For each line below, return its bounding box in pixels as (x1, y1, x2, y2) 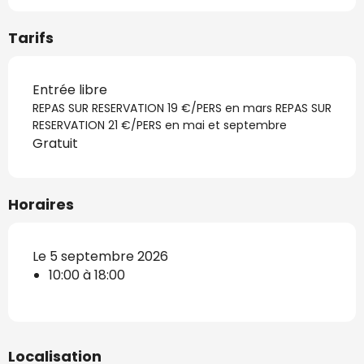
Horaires (8, 193, 74, 214)
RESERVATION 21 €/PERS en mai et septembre (32, 116, 287, 133)
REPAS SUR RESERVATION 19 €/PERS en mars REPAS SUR (32, 99, 331, 116)
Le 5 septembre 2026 (32, 246, 168, 266)
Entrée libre (32, 80, 107, 99)
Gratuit (32, 133, 78, 153)
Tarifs (8, 27, 54, 48)
